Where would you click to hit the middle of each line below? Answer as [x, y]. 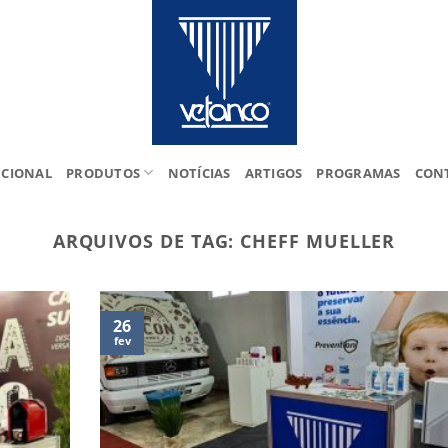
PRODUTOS [103, 172]
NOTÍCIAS [199, 172]
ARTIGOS [273, 172]
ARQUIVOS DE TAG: [146, 240]
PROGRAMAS [358, 172]
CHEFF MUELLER [318, 240]
